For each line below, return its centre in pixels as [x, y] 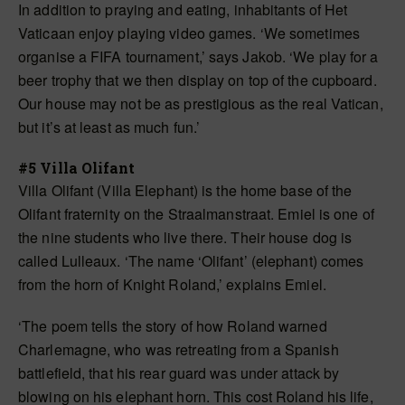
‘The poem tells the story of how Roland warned [173, 325]
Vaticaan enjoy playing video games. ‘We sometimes [189, 33]
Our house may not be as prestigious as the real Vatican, [201, 103]
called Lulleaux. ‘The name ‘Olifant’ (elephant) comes [191, 260]
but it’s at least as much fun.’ [109, 127]
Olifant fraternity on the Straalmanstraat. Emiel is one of [196, 213]
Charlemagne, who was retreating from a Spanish [179, 349]
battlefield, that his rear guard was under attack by [179, 372]
